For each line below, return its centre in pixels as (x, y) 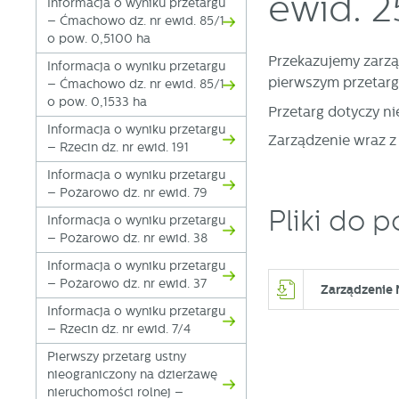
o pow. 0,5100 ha (99, 39)
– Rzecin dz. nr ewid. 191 (118, 148)
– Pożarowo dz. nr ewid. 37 (127, 284)
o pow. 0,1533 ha (98, 102)
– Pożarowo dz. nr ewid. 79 (128, 193)
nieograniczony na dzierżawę (133, 375)
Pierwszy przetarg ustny (117, 357)
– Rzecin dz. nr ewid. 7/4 (119, 330)
